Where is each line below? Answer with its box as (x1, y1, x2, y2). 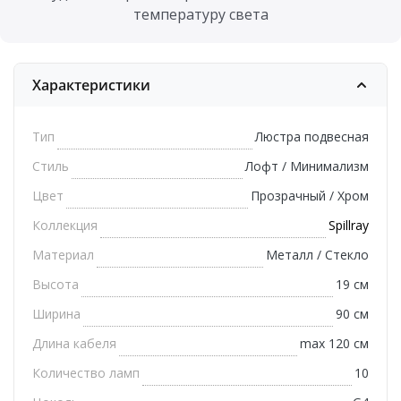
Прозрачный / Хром (251, 187, 369, 205)
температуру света (132, 4, 269, 25)
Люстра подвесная (255, 128, 369, 146)
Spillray (328, 217, 369, 235)
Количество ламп (32, 364, 140, 382)
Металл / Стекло (266, 246, 369, 264)
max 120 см (300, 335, 369, 353)
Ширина (32, 305, 81, 323)
